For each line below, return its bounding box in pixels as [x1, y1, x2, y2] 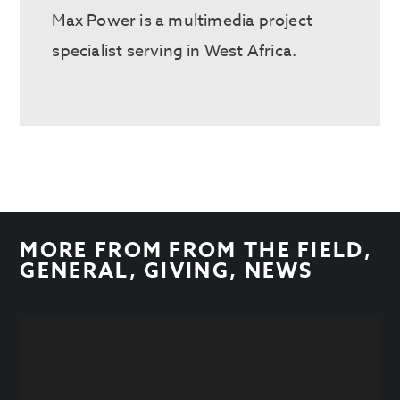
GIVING [144, 255, 229, 286]
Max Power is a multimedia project [52, 8, 313, 33]
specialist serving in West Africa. [52, 38, 297, 63]
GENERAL [20, 255, 129, 286]
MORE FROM [20, 235, 170, 265]
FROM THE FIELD [169, 235, 364, 265]
